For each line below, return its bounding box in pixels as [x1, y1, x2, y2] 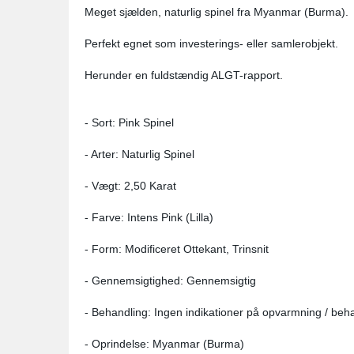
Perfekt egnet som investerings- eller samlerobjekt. [85, 37, 338, 50]
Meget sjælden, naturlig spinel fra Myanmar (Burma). [85, 6, 348, 18]
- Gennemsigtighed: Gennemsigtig [85, 274, 256, 287]
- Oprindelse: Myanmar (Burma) [85, 337, 244, 350]
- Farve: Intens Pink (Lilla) [85, 211, 213, 224]
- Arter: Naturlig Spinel [85, 148, 194, 160]
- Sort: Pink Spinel [85, 116, 174, 129]
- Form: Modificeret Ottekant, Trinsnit [85, 243, 269, 255]
